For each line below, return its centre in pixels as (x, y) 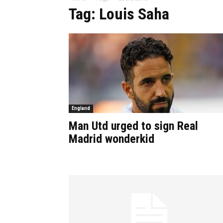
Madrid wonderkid (111, 139)
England (81, 108)
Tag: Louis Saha (119, 14)
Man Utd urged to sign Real (133, 126)
